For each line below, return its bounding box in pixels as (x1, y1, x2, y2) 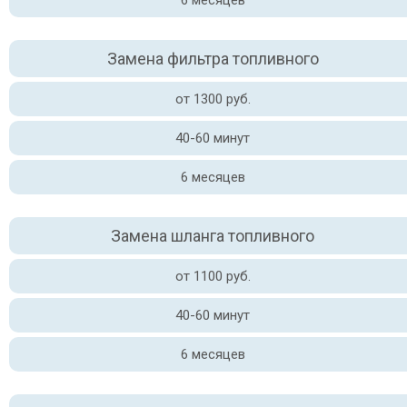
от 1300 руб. (174, 91, 251, 107)
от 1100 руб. (174, 268, 251, 284)
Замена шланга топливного (111, 226, 314, 245)
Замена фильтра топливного (106, 49, 319, 68)
